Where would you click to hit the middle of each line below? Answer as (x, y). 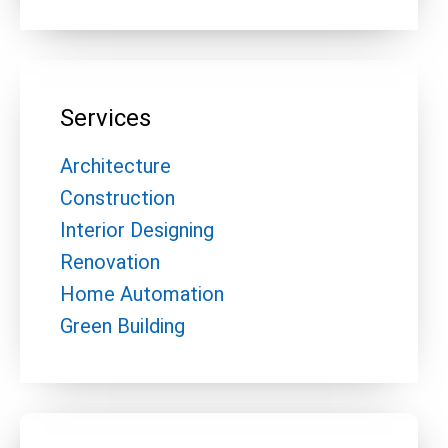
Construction (117, 198)
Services (105, 118)
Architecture (115, 166)
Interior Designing (137, 230)
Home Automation (142, 294)
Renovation (110, 262)
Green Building (122, 326)
